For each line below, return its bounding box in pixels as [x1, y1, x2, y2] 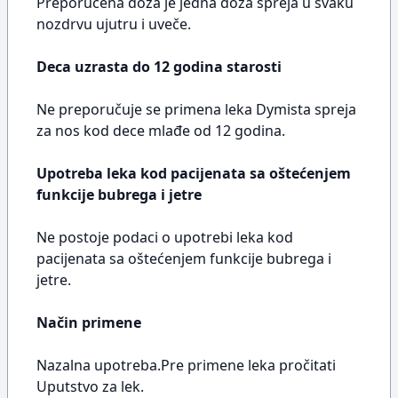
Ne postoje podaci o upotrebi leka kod [36, 227, 293, 247]
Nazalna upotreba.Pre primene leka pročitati [36, 355, 336, 375]
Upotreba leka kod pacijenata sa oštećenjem [36, 163, 351, 183]
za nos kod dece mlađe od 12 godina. [36, 121, 285, 140]
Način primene [36, 313, 141, 332]
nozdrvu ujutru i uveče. [36, 14, 191, 34]
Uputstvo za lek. [36, 377, 144, 396]
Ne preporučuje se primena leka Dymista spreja [36, 99, 356, 119]
